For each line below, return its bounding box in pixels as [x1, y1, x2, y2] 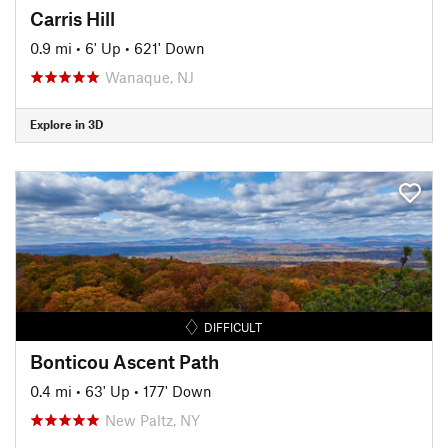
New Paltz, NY [105, 410, 200, 429]
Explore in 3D [30, 117, 103, 131]
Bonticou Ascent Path [30, 349, 219, 373]
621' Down [134, 38, 205, 57]
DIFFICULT [204, 319, 263, 334]
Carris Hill [30, 6, 115, 30]
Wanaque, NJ [105, 67, 194, 86]
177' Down [143, 381, 212, 400]
